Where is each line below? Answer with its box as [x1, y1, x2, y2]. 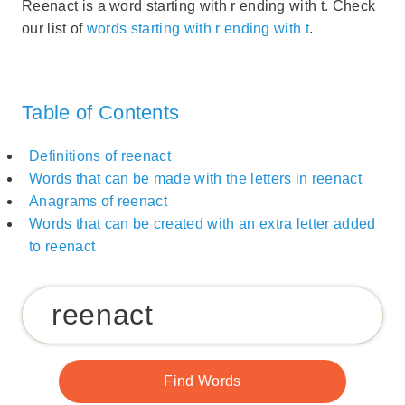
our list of [22, 21, 87, 37]
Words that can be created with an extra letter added [29, 216, 376, 232]
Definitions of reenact [29, 148, 172, 165]
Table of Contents [22, 100, 180, 124]
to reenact [29, 239, 96, 255]
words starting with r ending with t [86, 21, 310, 37]
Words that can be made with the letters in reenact [29, 171, 362, 187]
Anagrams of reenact [29, 193, 168, 210]
